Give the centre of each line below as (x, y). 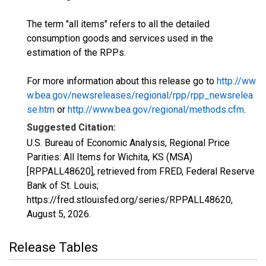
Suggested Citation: (71, 127)
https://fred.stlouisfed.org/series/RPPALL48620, (130, 200)
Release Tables (53, 247)
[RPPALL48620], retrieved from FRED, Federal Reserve (141, 171)
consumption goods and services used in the (120, 38)
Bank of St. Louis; (63, 186)
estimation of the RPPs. (76, 53)
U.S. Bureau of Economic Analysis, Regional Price (128, 143)
